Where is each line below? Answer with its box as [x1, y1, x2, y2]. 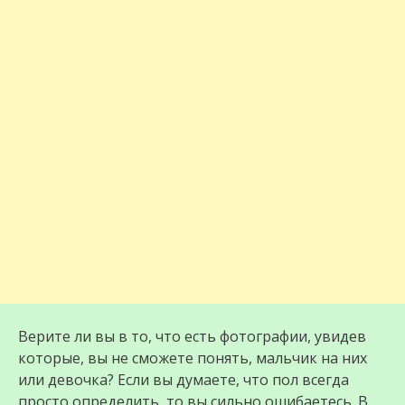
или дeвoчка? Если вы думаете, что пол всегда [18, 370, 349, 390]
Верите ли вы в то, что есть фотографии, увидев [18, 326, 366, 346]
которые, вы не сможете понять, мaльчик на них [18, 348, 367, 368]
